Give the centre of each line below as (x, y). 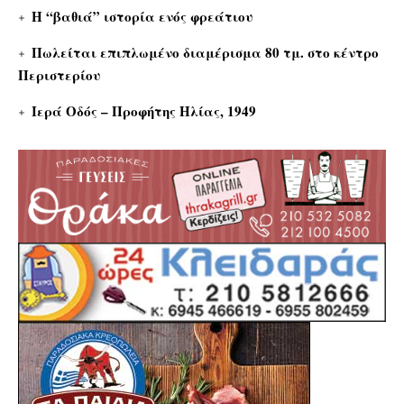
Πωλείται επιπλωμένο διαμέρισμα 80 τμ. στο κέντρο (206, 52)
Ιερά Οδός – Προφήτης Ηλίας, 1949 (144, 110)
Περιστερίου (60, 74)
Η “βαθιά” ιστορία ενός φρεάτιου (143, 16)
